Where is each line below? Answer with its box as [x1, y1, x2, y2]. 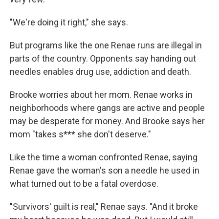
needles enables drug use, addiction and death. [10, 66, 191, 77]
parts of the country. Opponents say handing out [10, 53, 196, 64]
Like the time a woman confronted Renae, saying [10, 152, 197, 162]
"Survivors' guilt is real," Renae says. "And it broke [10, 201, 198, 212]
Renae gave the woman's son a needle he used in [10, 165, 199, 175]
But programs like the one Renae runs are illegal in [10, 40, 202, 50]
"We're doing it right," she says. [10, 17, 128, 27]
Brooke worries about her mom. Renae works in [10, 89, 193, 100]
